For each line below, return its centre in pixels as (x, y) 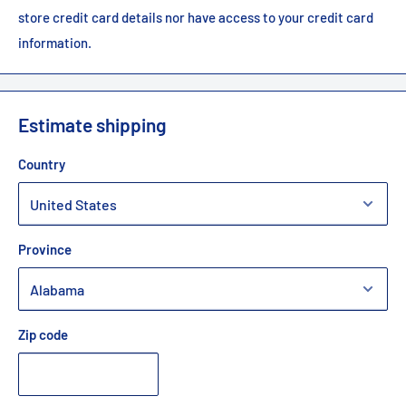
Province (45, 250)
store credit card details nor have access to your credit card (196, 17)
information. (55, 42)
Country (42, 164)
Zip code (43, 335)
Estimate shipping (92, 124)
